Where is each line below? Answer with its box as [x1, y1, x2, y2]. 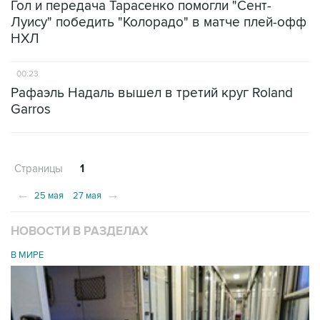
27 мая [73, 190, 104, 201]
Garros [11, 101, 51, 118]
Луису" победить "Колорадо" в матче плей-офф [11, 14, 306, 31]
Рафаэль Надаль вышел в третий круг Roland [11, 85, 293, 101]
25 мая [32, 190, 64, 201]
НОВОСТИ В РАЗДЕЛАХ [11, 224, 148, 239]
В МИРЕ [11, 249, 44, 261]
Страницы [14, 162, 63, 175]
